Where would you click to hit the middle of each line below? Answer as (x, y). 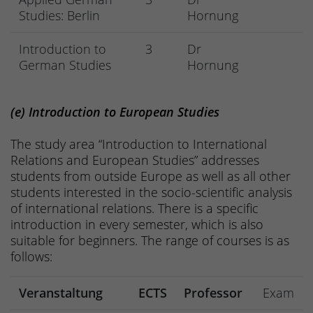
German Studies (68, 65)
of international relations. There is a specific (134, 209)
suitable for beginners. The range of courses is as (150, 241)
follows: (35, 257)
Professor (215, 293)
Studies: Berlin (59, 16)
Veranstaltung (61, 293)
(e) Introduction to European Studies (115, 112)
